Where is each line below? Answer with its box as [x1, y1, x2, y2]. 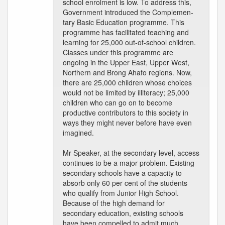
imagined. [63, 128, 94, 138]
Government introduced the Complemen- [63, 7, 193, 17]
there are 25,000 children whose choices [63, 77, 192, 87]
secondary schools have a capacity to [63, 168, 182, 178]
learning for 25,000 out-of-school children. [63, 37, 196, 47]
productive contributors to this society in [63, 107, 188, 118]
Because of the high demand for [63, 198, 165, 208]
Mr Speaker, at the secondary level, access [63, 148, 199, 158]
